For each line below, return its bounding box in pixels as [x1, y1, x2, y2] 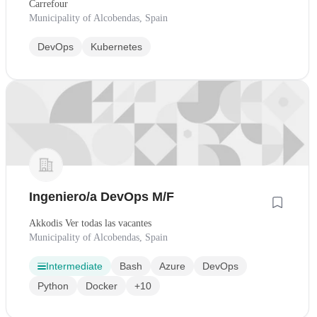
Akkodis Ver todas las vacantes [29, 218, 151, 229]
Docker [86, 280, 117, 292]
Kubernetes [91, 40, 142, 52]
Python [38, 280, 69, 292]
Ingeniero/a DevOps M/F [29, 190, 174, 204]
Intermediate [46, 260, 103, 272]
